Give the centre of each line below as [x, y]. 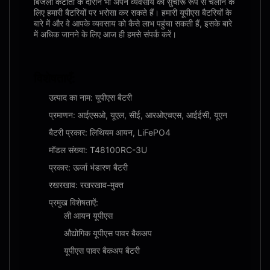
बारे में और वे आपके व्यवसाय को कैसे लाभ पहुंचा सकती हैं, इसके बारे [133, 23]
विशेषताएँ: [55, 78]
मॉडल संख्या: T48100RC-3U [98, 150]
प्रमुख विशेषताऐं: [74, 202]
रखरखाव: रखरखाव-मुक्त [86, 185]
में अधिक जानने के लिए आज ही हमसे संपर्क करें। [105, 34]
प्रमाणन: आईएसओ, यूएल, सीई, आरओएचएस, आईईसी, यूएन [138, 115]
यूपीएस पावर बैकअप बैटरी [102, 250]
